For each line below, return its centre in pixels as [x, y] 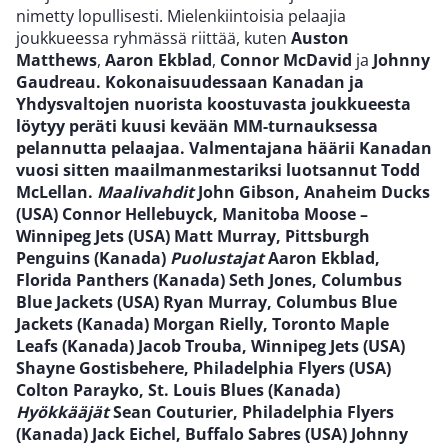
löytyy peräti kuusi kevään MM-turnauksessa [197, 125]
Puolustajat [217, 257]
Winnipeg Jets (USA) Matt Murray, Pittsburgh [193, 235]
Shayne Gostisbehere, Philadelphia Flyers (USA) [203, 367]
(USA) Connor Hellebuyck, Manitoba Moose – [192, 213]
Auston [320, 37]
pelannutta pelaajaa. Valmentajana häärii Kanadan [224, 147]
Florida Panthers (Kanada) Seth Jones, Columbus [209, 279]
